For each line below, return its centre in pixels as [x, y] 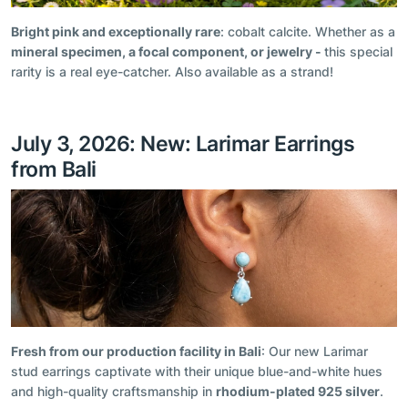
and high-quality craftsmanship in [113, 392]
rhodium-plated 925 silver [298, 392]
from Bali [54, 168]
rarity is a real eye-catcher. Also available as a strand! [172, 71]
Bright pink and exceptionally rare [116, 31]
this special [358, 51]
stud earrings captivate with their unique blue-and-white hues [197, 372]
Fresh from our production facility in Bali [136, 352]
